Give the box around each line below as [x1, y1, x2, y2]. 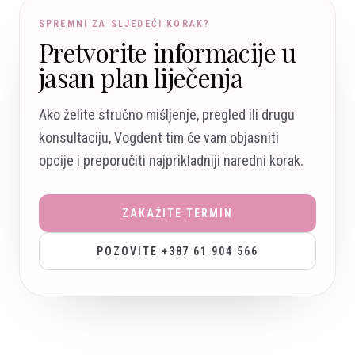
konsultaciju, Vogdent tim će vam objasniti [39, 129, 279, 147]
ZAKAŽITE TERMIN [122, 207, 233, 220]
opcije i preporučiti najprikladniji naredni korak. [39, 152, 303, 170]
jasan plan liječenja [39, 60, 243, 95]
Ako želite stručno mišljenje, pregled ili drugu [39, 106, 295, 124]
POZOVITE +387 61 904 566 [96, 245, 259, 258]
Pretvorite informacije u [39, 35, 296, 70]
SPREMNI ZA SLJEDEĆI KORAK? [39, 18, 211, 30]
